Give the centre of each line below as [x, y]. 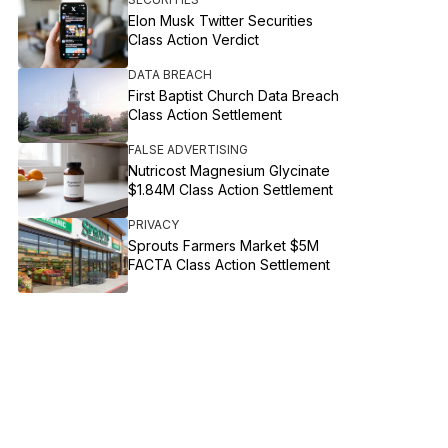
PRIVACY [154, 224]
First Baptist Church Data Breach [234, 95]
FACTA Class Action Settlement [229, 264]
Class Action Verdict [194, 39]
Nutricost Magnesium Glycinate [229, 170]
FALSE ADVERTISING [188, 149]
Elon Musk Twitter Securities [221, 20]
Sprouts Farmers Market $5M [224, 245]
